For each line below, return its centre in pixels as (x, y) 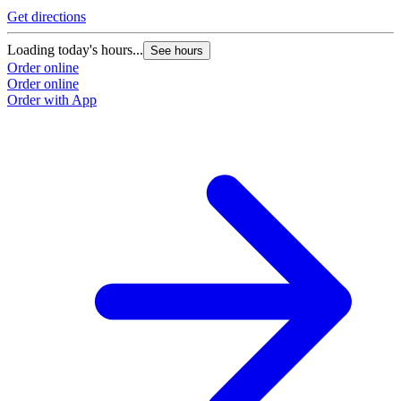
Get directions (47, 17)
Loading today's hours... (75, 50)
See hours (177, 51)
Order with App (52, 100)
